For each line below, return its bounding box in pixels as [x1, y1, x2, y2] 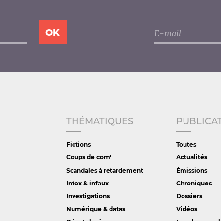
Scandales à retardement [66, 166, 143, 174]
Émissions [176, 166, 207, 174]
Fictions [66, 141, 91, 148]
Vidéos [176, 205, 197, 213]
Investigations [66, 192, 110, 200]
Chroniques [176, 179, 212, 187]
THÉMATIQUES [66, 116, 133, 127]
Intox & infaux [66, 179, 109, 187]
